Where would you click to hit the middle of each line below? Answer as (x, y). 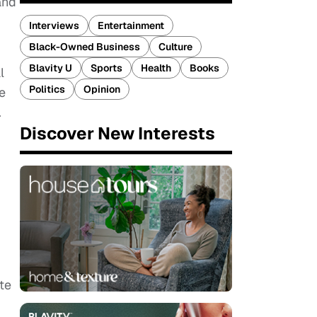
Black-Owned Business (85, 47)
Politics (47, 89)
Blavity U (51, 68)
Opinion (102, 89)
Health (156, 68)
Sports (106, 68)
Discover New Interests (117, 133)
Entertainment (131, 25)
